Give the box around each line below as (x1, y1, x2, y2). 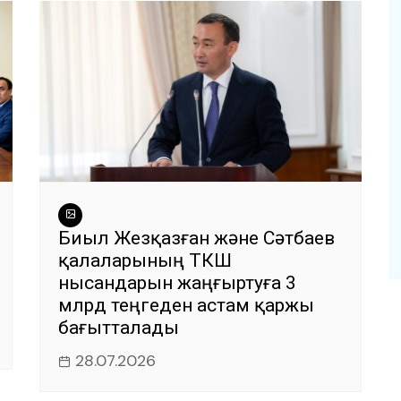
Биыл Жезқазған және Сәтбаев (58, 227, 335, 250)
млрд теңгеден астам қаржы (58, 294, 314, 317)
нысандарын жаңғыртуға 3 (58, 272, 296, 294)
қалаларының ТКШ (58, 250, 232, 272)
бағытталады (58, 317, 179, 339)
